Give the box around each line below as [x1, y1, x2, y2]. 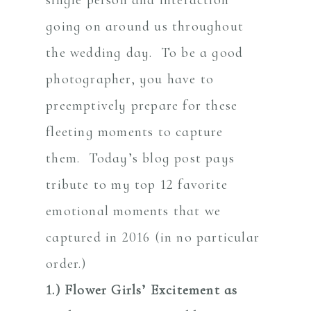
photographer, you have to [46, 70, 215, 87]
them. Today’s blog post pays [46, 149, 235, 167]
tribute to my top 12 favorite [46, 176, 228, 193]
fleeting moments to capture [46, 123, 224, 140]
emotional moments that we [46, 202, 221, 219]
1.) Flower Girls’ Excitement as [46, 281, 238, 299]
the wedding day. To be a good [46, 44, 244, 61]
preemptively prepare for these [46, 96, 238, 114]
